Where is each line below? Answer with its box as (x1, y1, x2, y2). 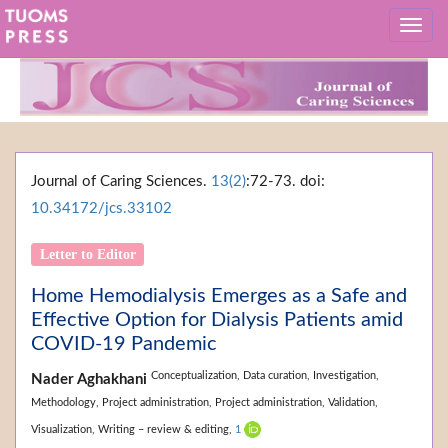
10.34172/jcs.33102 (31, 201, 172, 217)
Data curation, (243, 369, 313, 381)
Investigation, (313, 369, 379, 381)
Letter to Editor (39, 246, 136, 263)
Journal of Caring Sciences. (31, 174, 211, 190)
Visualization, (31, 423, 98, 435)
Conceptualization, (151, 369, 243, 381)
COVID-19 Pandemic (31, 334, 217, 355)
